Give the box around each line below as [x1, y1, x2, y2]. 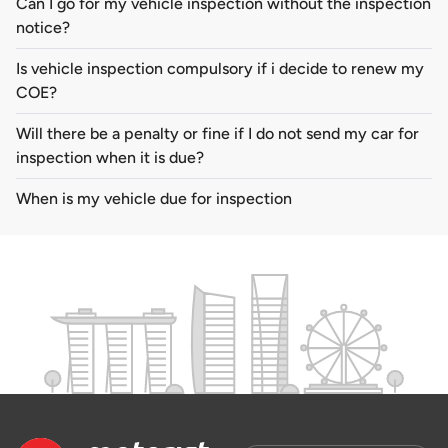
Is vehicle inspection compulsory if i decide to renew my [16, 59, 424, 79]
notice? [16, 18, 70, 38]
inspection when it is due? [16, 148, 204, 168]
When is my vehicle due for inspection [16, 189, 292, 209]
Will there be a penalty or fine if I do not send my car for [16, 124, 419, 144]
